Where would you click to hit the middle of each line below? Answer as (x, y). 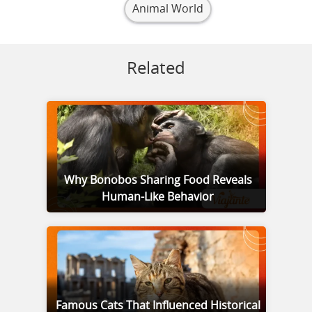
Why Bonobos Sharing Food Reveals (158, 181)
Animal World (168, 9)
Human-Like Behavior (158, 197)
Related (156, 69)
